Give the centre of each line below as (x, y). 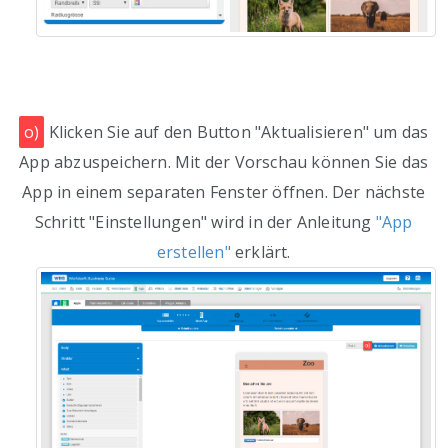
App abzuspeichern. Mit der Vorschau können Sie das (224, 162)
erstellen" (193, 252)
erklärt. (260, 252)
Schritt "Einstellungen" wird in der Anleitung (205, 222)
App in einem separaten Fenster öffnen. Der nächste (224, 192)
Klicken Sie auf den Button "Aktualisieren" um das (236, 132)
